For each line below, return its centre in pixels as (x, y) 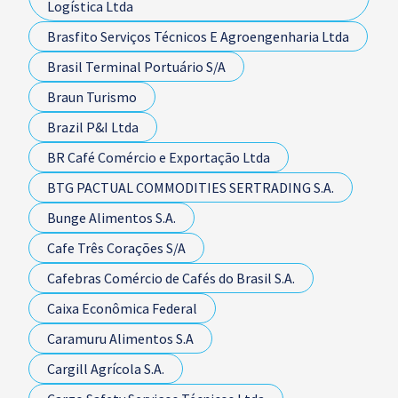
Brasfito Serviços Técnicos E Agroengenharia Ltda (198, 36)
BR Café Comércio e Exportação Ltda (159, 157)
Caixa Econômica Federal (122, 308)
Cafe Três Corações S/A (116, 248)
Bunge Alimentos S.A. (111, 218)
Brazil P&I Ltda (93, 127)
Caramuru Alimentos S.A (120, 338)
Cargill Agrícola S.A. (106, 369)
